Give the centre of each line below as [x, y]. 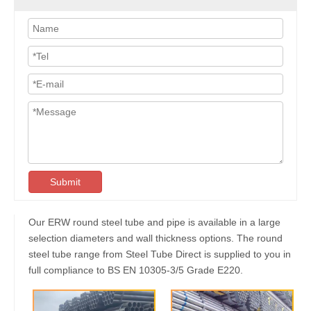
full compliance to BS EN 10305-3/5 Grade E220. [136, 270]
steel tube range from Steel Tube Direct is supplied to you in [160, 254]
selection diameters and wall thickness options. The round [155, 238]
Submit [65, 182]
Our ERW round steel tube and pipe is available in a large [154, 222]
